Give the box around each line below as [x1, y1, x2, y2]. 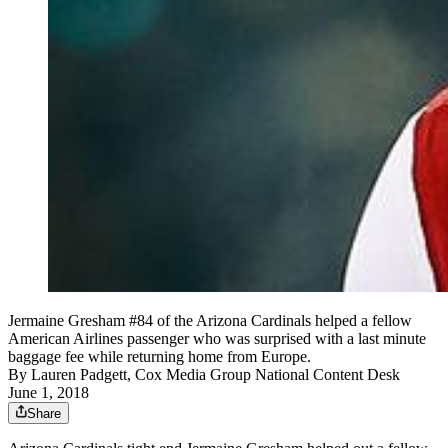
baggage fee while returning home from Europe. [8, 348, 311, 366]
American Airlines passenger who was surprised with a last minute [8, 330, 426, 348]
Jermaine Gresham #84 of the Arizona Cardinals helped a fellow [8, 312, 412, 330]
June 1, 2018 [8, 384, 89, 402]
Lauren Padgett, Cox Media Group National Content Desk [31, 366, 400, 384]
